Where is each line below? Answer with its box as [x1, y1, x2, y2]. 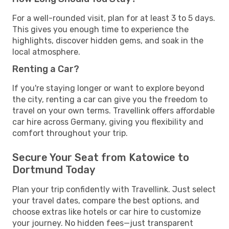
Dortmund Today [12, 163, 95, 176]
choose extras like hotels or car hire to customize [12, 207, 201, 217]
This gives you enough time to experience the [12, 24, 189, 34]
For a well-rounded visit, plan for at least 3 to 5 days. [12, 13, 215, 23]
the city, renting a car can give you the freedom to [12, 94, 208, 104]
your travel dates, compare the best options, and [12, 195, 199, 205]
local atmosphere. [12, 47, 80, 57]
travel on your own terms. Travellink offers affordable [12, 105, 215, 116]
